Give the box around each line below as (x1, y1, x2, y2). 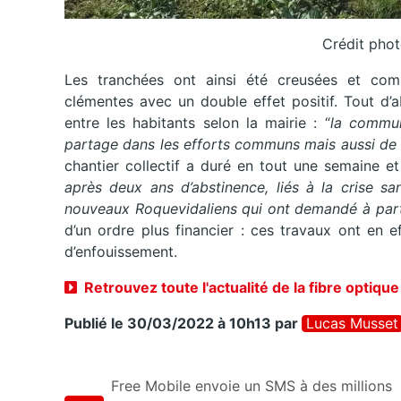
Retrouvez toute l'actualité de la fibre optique (84, 278, 399, 297)
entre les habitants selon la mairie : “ (64, 114, 330, 132)
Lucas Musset (306, 314, 398, 333)
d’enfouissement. (64, 243, 177, 261)
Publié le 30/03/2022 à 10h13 (64, 314, 271, 333)
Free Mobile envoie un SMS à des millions (111, 377, 392, 396)
